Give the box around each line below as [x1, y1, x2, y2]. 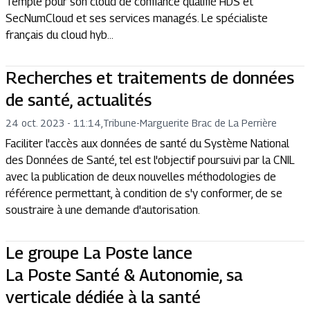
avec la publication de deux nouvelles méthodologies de [6, 170, 276, 183]
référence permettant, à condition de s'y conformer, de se [6, 186, 282, 200]
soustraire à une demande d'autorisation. [6, 203, 200, 217]
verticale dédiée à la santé [6, 286, 201, 307]
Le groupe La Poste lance [6, 242, 192, 262]
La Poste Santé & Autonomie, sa [6, 264, 243, 284]
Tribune [103, 116, 136, 129]
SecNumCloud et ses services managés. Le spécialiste [6, 11, 268, 25]
